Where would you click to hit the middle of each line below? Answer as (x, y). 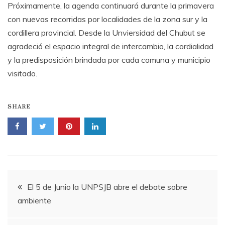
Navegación (52, 183)
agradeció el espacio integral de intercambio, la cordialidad (110, 46)
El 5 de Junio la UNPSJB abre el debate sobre (107, 187)
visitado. (22, 73)
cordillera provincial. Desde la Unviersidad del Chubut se (106, 32)
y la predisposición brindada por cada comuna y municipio (109, 60)
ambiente (34, 200)
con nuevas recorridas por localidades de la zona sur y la (107, 19)
